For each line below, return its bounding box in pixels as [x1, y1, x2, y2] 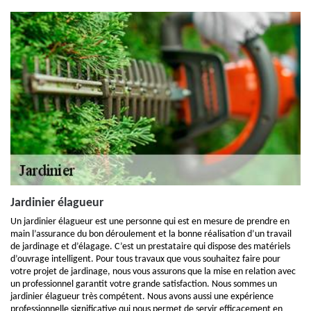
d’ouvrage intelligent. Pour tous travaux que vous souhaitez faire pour [10, 254, 280, 264]
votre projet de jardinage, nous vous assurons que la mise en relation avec [10, 267, 296, 277]
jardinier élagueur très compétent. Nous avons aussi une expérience [10, 292, 274, 302]
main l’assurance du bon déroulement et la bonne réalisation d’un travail [10, 229, 292, 239]
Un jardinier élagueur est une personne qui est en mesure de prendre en [10, 217, 289, 227]
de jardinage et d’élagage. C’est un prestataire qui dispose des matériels [10, 242, 290, 252]
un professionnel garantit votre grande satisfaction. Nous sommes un [10, 279, 277, 289]
